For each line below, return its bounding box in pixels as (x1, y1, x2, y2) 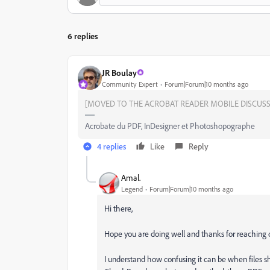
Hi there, (104, 203, 133, 213)
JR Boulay (102, 67, 137, 78)
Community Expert (102, 79, 158, 89)
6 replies (67, 31, 98, 41)
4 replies (97, 141, 126, 151)
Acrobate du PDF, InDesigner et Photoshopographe (85, 121, 255, 131)
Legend (121, 184, 143, 193)
